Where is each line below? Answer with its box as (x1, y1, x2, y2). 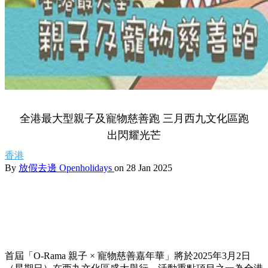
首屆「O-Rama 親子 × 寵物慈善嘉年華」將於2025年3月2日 (5, 251, 251, 261)
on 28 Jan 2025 (114, 163, 172, 173)
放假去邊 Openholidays (19, 163, 114, 173)
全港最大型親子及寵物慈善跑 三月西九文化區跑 (19, 112, 249, 124)
